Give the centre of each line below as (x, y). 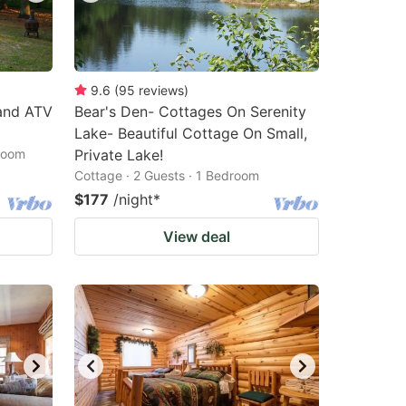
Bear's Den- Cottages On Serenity (190, 111)
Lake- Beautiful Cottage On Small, (191, 133)
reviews (161, 90)
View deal (197, 237)
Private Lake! (119, 155)
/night (133, 199)
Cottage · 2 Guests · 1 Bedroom (167, 175)
